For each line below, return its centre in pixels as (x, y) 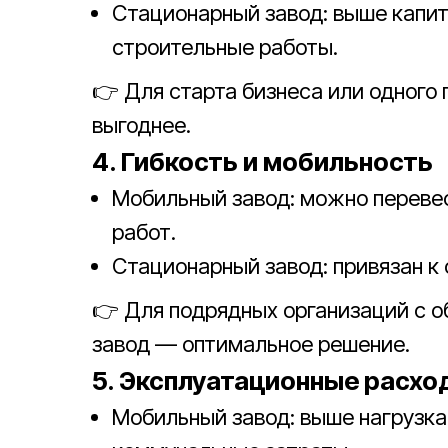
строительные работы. (225, 47)
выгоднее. (141, 125)
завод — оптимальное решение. (251, 344)
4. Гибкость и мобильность (262, 161)
